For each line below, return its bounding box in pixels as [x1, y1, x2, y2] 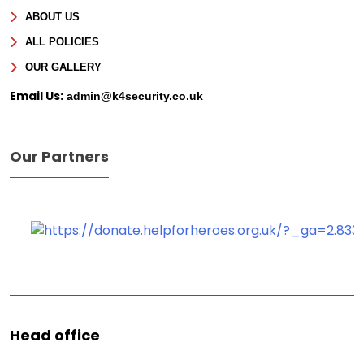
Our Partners [10, 145, 109, 167]
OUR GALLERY [25, 60, 102, 73]
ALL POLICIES [25, 35, 99, 48]
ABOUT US [25, 10, 80, 23]
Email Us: [10, 87, 63, 104]
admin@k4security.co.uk [63, 89, 203, 102]
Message [153, 13, 210, 32]
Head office [10, 324, 100, 345]
